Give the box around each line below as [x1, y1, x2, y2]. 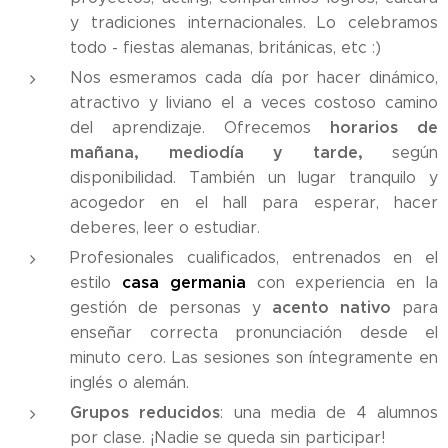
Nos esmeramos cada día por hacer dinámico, [70, 68, 438, 87]
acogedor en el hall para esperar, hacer [70, 193, 438, 212]
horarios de [330, 117, 438, 138]
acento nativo [272, 297, 391, 318]
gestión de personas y [70, 298, 272, 317]
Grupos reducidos [70, 402, 221, 423]
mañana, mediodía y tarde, [70, 142, 363, 163]
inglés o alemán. [70, 373, 194, 392]
